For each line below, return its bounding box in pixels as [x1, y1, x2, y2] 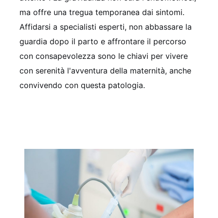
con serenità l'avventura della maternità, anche [19, 65, 191, 75]
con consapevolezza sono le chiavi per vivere [19, 51, 188, 61]
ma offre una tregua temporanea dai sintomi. [19, 7, 184, 17]
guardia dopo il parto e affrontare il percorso [19, 36, 186, 46]
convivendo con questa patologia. [19, 80, 145, 90]
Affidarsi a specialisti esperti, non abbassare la [19, 21, 192, 32]
